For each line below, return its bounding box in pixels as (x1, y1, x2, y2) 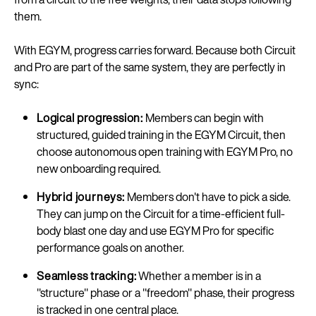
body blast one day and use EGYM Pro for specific (37, 222, 274, 239)
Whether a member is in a (136, 267, 262, 284)
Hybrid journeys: (37, 188, 125, 205)
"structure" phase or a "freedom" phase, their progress (37, 284, 294, 301)
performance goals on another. (37, 239, 184, 256)
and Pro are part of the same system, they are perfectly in (14, 59, 286, 75)
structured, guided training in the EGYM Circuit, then (37, 126, 286, 143)
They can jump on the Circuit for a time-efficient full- (37, 205, 285, 222)
